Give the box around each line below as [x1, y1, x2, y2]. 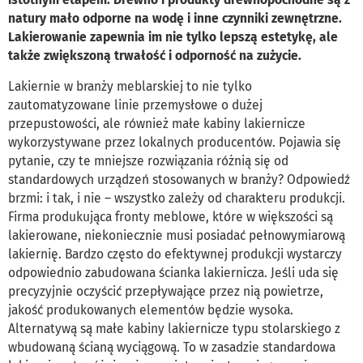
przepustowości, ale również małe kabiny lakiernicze [8, 116, 305, 132]
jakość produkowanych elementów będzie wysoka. [8, 302, 293, 318]
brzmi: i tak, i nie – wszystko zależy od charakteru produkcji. [8, 190, 345, 207]
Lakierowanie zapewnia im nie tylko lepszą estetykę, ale [8, 29, 338, 45]
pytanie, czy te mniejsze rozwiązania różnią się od [8, 153, 288, 169]
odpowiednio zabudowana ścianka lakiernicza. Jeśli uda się [8, 265, 339, 281]
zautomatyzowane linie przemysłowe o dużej [8, 97, 263, 113]
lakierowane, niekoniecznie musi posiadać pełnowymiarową [8, 228, 345, 244]
